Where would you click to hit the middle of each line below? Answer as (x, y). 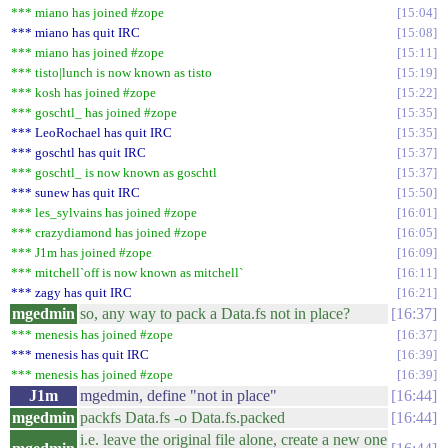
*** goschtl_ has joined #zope (94, 112)
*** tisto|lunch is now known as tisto (111, 72)
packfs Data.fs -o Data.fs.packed (182, 417)
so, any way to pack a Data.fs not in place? (215, 313)
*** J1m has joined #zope (81, 252)
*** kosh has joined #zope (83, 92)
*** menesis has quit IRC (80, 354)
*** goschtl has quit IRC (78, 152)
